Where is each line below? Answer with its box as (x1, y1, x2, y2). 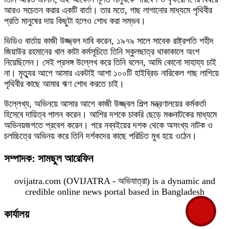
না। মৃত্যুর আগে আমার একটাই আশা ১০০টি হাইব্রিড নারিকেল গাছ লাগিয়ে (4, 68, 219, 79)
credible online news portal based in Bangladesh (25, 187, 204, 197)
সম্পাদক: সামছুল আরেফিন (4, 152, 93, 165)
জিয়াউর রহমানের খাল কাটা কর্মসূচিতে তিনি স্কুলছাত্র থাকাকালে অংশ (4, 47, 199, 57)
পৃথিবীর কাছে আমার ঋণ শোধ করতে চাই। (4, 79, 124, 89)
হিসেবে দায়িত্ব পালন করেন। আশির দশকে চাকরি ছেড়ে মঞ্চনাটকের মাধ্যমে (4, 109, 217, 120)
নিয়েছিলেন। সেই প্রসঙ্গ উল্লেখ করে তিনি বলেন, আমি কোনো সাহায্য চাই (4, 57, 216, 68)
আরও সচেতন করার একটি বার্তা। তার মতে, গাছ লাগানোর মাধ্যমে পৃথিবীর (4, 5, 212, 16)
